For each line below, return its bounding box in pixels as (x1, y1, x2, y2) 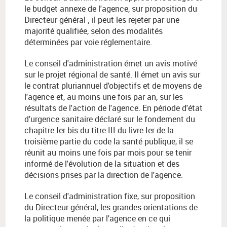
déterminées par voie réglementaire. (24, 36, 152, 48)
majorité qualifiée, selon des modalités (24, 25, 163, 37)
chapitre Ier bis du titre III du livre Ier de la (24, 125, 174, 136)
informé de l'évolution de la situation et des (24, 158, 179, 170)
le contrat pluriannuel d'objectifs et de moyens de (24, 80, 202, 92)
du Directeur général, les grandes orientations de (24, 202, 198, 213)
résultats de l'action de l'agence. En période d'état (24, 102, 203, 114)
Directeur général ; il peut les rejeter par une (24, 14, 179, 26)
